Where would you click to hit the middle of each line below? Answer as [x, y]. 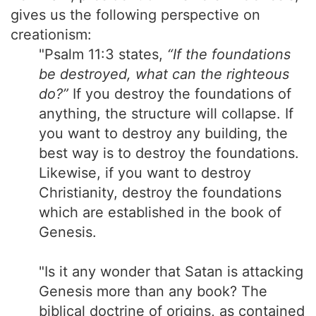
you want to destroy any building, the [163, 133]
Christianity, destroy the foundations [160, 193]
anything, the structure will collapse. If [166, 114]
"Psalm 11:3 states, [103, 54]
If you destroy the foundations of [180, 94]
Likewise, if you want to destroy [145, 173]
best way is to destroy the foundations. [169, 153]
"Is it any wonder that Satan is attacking [171, 272]
